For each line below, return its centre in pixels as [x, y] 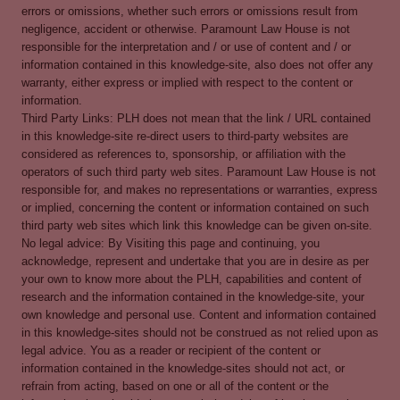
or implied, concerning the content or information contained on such [195, 207]
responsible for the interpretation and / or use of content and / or [186, 46]
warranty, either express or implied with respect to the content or [187, 82]
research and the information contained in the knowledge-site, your [193, 296]
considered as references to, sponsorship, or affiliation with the [183, 154]
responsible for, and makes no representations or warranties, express [200, 189]
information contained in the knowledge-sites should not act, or [183, 368]
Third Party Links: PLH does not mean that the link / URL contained [196, 118]
